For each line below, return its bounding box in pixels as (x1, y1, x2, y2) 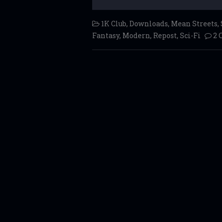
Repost (153, 31, 177, 40)
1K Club (101, 19, 126, 28)
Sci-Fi (180, 31, 201, 40)
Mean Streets (171, 19, 218, 28)
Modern (122, 31, 150, 40)
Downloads (129, 19, 168, 28)
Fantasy (92, 31, 119, 40)
